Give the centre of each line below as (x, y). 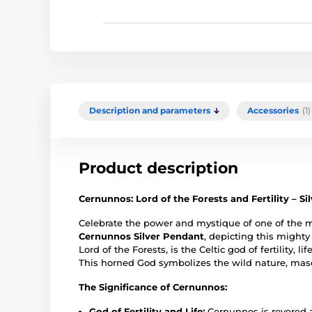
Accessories (273, 110)
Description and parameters (150, 110)
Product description (158, 168)
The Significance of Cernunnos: (153, 287)
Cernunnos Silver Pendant (141, 236)
